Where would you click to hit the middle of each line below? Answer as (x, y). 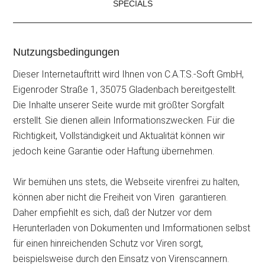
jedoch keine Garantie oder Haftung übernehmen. (114, 151)
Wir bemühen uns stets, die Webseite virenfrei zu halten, (127, 182)
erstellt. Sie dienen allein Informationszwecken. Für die (124, 121)
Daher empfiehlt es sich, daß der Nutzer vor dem (113, 213)
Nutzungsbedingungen (67, 52)
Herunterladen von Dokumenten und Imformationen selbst (132, 228)
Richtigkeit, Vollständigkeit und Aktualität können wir (119, 136)
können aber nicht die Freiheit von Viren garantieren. (121, 198)
